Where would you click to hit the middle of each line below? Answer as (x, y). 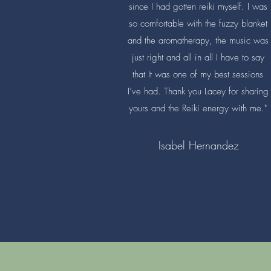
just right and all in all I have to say (198, 57)
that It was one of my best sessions (198, 74)
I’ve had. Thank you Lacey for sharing (198, 91)
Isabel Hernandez (198, 145)
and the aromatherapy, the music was (198, 40)
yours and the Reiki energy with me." (198, 108)
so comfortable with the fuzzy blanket (198, 23)
